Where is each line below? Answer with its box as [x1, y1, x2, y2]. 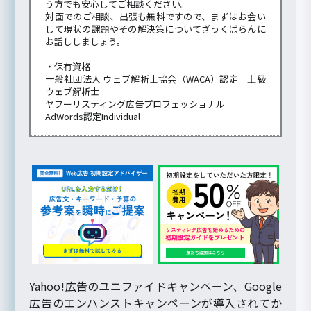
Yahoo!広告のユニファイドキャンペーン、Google [29, 277, 282, 294]
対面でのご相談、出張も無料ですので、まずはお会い [45, 10, 266, 24]
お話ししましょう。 [45, 35, 126, 49]
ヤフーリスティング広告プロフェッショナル [45, 97, 226, 111]
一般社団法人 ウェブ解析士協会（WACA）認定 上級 [45, 72, 266, 86]
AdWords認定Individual [45, 110, 141, 124]
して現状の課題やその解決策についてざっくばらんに [45, 22, 266, 36]
